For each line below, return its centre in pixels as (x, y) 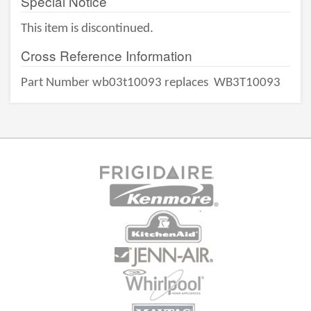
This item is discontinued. (87, 29)
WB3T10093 (247, 83)
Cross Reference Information (107, 55)
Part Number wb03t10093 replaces (116, 83)
